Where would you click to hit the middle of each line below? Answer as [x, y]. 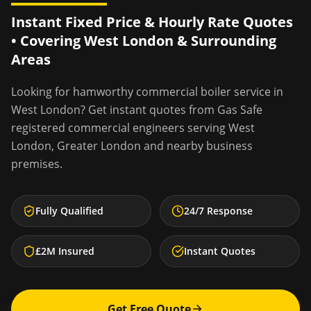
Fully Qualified [69, 211]
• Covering [48, 41]
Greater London [99, 146]
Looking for [42, 92]
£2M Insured [65, 251]
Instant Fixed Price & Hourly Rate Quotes [152, 22]
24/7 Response [218, 211]
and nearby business [197, 146]
